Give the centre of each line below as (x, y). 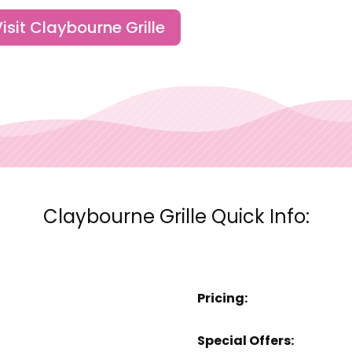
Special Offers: (245, 340)
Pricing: (222, 298)
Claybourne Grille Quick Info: (176, 217)
